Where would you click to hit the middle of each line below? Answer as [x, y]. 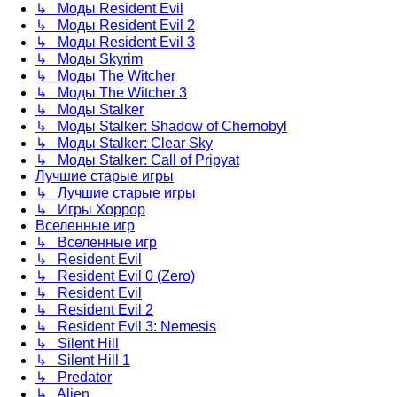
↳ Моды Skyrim [89, 59]
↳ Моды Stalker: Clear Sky [124, 143]
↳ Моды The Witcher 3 [111, 93]
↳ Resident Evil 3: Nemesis [126, 327]
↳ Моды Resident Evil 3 [115, 42]
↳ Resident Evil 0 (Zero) [115, 276]
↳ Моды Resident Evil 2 [115, 25]
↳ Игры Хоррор [90, 210]
